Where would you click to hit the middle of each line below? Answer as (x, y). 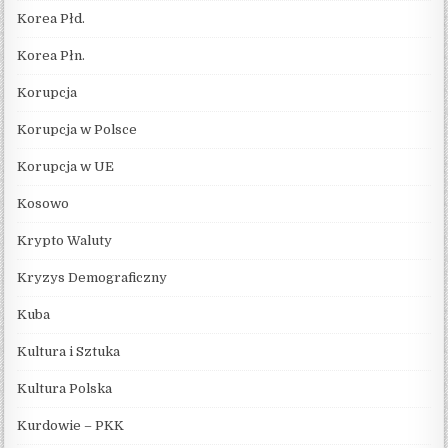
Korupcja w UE (66, 166)
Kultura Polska (65, 388)
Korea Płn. (51, 55)
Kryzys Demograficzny (92, 277)
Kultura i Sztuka (69, 351)
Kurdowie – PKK (71, 425)
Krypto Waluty (65, 240)
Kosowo (43, 203)
